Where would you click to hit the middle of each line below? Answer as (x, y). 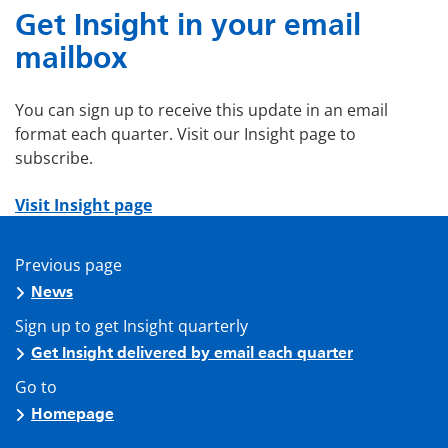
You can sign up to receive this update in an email (201, 110)
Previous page (68, 264)
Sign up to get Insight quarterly (131, 325)
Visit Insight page (83, 205)
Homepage (72, 414)
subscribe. (54, 158)
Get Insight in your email (188, 24)
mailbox (71, 57)
